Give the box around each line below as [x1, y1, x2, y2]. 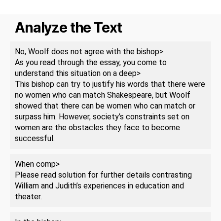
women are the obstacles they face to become [15, 122, 180, 132]
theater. [15, 191, 42, 201]
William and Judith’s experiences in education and [15, 181, 184, 190]
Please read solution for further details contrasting [15, 170, 192, 180]
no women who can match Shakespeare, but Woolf [15, 90, 190, 100]
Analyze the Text [15, 19, 122, 36]
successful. [15, 133, 55, 143]
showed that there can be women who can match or [15, 101, 195, 110]
